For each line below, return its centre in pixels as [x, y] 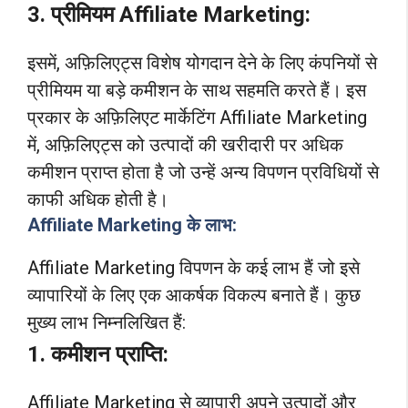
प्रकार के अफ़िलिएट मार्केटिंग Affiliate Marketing [197, 118]
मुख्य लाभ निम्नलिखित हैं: [107, 323]
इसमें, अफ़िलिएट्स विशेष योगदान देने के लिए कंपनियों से [202, 63]
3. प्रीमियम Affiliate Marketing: [169, 15]
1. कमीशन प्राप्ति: [98, 354]
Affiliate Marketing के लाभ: [132, 225]
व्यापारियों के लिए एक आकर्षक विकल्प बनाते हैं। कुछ [194, 296]
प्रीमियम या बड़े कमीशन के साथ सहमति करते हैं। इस [197, 91]
